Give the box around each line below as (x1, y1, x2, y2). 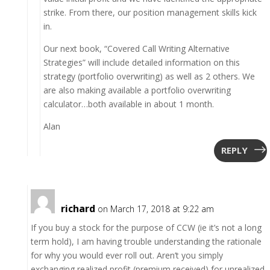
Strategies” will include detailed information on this (43, 56, 240, 68)
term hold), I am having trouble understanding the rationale (30, 235, 262, 247)
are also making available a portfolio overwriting (43, 84, 231, 96)
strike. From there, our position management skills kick (43, 6, 257, 18)
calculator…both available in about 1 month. (43, 98, 214, 110)
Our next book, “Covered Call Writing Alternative (43, 42, 230, 54)
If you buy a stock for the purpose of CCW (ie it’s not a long (30, 221, 262, 233)
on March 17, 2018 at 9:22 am (97, 202, 214, 215)
